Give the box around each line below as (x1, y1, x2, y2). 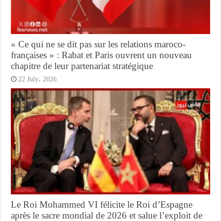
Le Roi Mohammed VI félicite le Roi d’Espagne (11, 199, 193, 210)
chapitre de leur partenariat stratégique (11, 60, 153, 71)
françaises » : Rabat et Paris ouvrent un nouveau (11, 49, 192, 60)
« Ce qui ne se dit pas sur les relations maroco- (11, 38, 186, 49)
